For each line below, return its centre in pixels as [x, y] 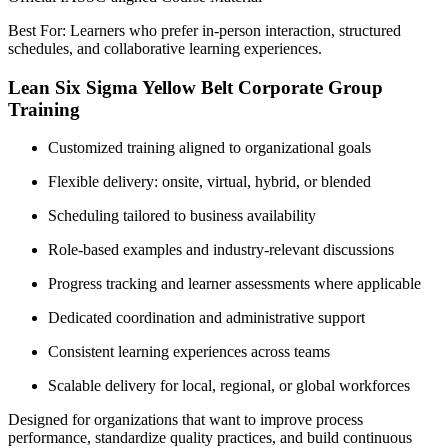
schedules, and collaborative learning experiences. [165, 48]
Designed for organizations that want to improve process [185, 420]
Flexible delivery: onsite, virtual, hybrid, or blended [209, 182]
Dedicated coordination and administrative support [206, 318]
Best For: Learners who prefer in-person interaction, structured [204, 30]
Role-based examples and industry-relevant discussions [221, 250]
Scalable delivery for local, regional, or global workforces [229, 386]
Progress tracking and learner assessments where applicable [234, 284]
